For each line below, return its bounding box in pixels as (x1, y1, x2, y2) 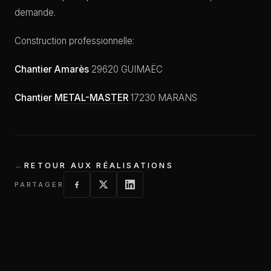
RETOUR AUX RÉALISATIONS (24, 160, 174, 170)
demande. (15, 6, 56, 18)
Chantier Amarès (15, 63, 89, 75)
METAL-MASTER (54, 91, 131, 103)
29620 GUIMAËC (89, 63, 163, 75)
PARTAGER (15, 180, 64, 189)
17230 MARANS (131, 91, 197, 103)
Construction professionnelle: (15, 34, 134, 47)
